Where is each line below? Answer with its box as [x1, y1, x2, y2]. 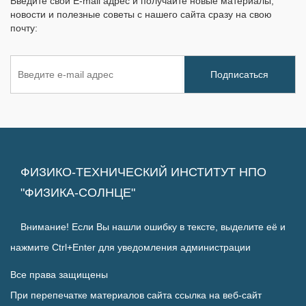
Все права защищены [10, 269, 108, 280]
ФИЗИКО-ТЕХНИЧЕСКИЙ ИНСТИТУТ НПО [20, 165, 266, 179]
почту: [10, 23, 38, 33]
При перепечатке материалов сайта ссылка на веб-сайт [10, 290, 262, 301]
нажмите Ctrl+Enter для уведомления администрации [10, 242, 251, 253]
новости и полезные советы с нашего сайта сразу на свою [10, 9, 272, 20]
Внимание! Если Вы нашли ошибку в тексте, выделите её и [20, 221, 286, 232]
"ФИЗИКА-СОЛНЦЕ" [20, 186, 135, 199]
